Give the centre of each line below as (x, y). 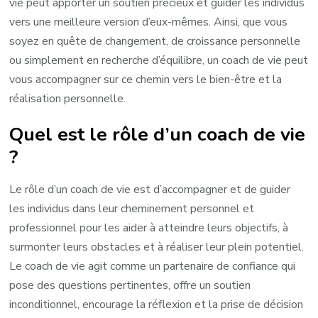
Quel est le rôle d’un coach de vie (158, 134)
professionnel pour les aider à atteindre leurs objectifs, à (149, 228)
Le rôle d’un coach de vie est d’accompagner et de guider (150, 190)
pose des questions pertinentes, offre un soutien (130, 286)
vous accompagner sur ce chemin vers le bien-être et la (146, 79)
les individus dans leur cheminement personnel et (132, 209)
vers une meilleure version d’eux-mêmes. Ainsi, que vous (149, 22)
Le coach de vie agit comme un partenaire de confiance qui (153, 267)
